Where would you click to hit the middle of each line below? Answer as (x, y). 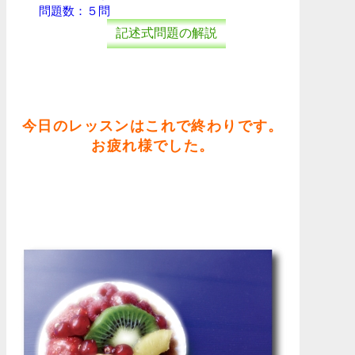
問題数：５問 (74, 10)
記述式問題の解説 (167, 32)
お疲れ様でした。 (153, 145)
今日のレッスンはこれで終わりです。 (153, 126)
